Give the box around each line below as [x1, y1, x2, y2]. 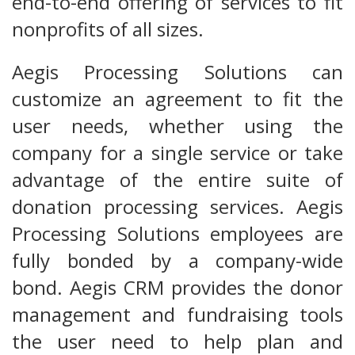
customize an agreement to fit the [12, 86, 343, 113]
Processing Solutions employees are [12, 220, 343, 247]
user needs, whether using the [12, 113, 343, 139]
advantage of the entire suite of [12, 166, 343, 193]
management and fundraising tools [12, 301, 343, 328]
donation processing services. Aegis [12, 193, 343, 220]
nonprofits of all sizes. [12, 16, 204, 43]
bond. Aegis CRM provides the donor [12, 274, 343, 301]
